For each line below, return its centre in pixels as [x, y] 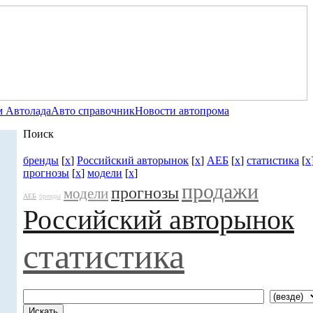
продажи [220, 191]
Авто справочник [93, 111]
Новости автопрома [182, 111]
